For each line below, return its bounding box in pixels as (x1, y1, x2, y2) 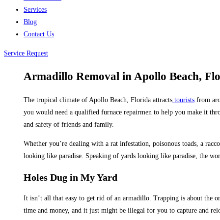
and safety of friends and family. (24, 121, 114, 129)
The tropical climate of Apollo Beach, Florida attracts (24, 96, 172, 104)
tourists (172, 96, 194, 104)
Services (24, 6, 47, 13)
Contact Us (24, 30, 54, 38)
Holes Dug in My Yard (24, 171, 117, 183)
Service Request (4, 50, 48, 57)
